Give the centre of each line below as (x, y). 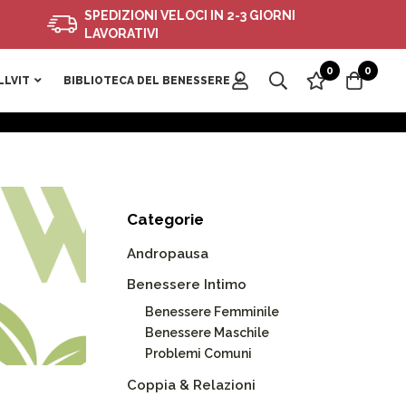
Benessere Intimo (186, 285)
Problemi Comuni (198, 353)
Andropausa (167, 254)
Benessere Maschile (207, 333)
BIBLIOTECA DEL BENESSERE (147, 81)
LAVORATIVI (101, 34)
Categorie (165, 219)
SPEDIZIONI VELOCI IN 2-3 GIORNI (169, 15)
